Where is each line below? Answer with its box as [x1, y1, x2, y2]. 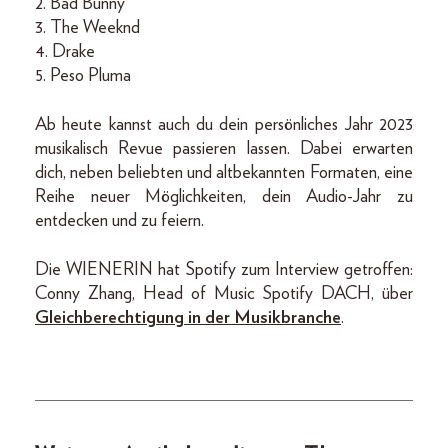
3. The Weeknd [35, 18, 140, 37]
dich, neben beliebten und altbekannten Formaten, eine [35, 163, 413, 182]
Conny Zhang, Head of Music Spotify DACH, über [35, 284, 413, 303]
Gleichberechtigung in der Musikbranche [35, 308, 341, 327]
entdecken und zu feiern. [35, 211, 204, 230]
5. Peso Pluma [35, 66, 131, 85]
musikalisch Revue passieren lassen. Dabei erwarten [35, 139, 413, 158]
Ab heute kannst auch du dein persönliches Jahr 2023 [35, 115, 413, 134]
